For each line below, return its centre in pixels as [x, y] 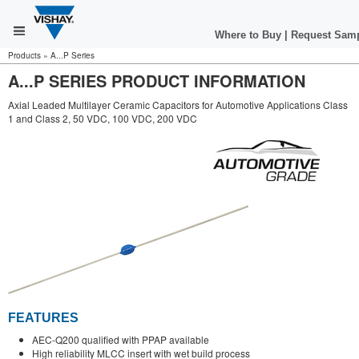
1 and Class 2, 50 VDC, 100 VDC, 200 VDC [103, 118]
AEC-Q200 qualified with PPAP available [121, 340]
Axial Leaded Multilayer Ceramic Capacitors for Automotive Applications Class [178, 105]
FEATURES [43, 318]
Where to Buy [250, 35]
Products [24, 55]
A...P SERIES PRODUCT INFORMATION [157, 81]
